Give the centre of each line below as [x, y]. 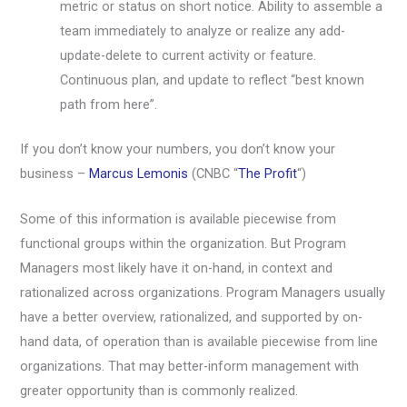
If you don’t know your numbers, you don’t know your [178, 149]
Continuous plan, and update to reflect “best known [213, 79]
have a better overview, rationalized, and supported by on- [192, 317]
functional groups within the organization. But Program [184, 243]
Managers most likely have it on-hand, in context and [177, 268]
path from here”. [109, 104]
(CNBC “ [213, 173]
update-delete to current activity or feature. [189, 55]
